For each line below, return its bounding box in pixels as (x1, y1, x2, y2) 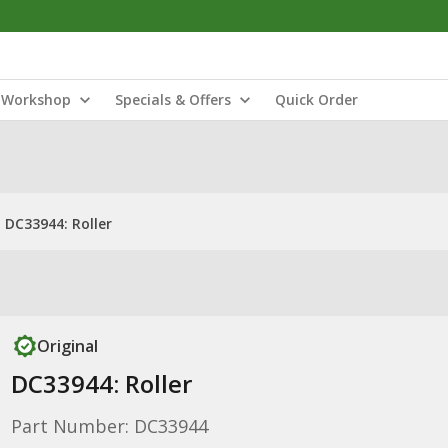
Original (36, 335, 98, 357)
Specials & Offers (115, 90, 231, 109)
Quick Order (275, 90, 358, 109)
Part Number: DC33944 (10, 414, 208, 438)
